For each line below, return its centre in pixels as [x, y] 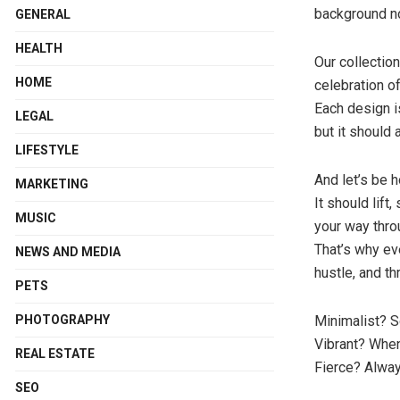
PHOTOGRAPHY [62, 319]
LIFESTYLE [47, 150]
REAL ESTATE [55, 353]
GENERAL [43, 14]
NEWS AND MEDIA [68, 251]
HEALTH [39, 48]
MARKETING [52, 183]
